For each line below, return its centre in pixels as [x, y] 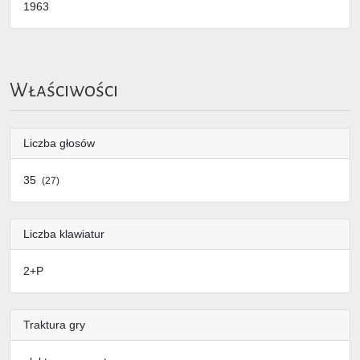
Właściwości [64, 90]
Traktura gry [54, 325]
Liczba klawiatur [64, 234]
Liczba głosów [59, 143]
